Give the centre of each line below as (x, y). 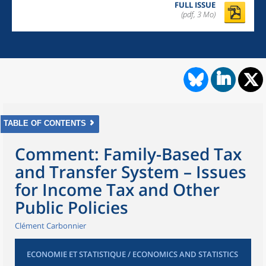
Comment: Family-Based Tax (128, 154)
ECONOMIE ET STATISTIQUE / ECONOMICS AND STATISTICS (132, 254)
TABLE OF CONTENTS (45, 123)
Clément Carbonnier (50, 226)
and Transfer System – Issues (131, 172)
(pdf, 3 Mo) (198, 14)
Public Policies (72, 207)
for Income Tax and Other (117, 189)
